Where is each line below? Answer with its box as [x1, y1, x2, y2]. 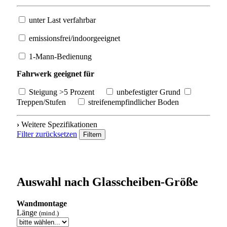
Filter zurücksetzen [17, 129, 77, 138]
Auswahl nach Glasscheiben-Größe [17, 175, 198, 188]
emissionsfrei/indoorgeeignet [27, 33, 120, 43]
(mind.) [39, 209, 59, 217]
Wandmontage [17, 199, 67, 208]
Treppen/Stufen [17, 97, 76, 106]
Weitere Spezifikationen [19, 120, 97, 129]
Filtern [83, 130, 101, 138]
